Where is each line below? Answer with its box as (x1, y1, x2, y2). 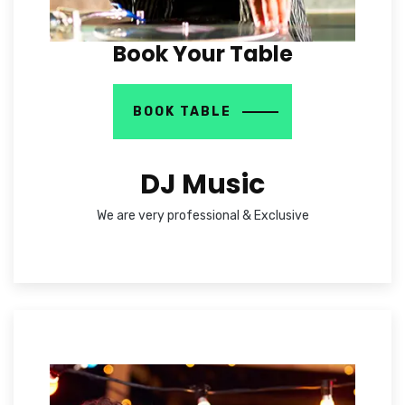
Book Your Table (112, 38, 293, 69)
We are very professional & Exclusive (96, 207, 309, 223)
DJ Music (140, 165, 265, 203)
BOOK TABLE (133, 103, 231, 119)
